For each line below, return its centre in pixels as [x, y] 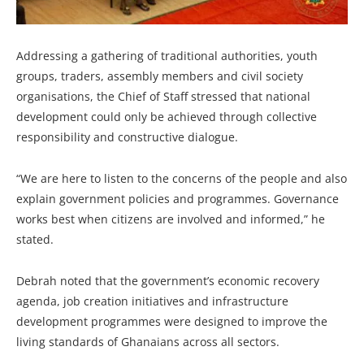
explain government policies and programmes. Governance [178, 199]
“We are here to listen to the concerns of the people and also [182, 179]
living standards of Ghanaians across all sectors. [148, 342]
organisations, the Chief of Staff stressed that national [163, 97]
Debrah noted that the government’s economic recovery [168, 281]
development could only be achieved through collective [167, 117]
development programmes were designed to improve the [172, 322]
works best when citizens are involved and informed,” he [171, 219]
